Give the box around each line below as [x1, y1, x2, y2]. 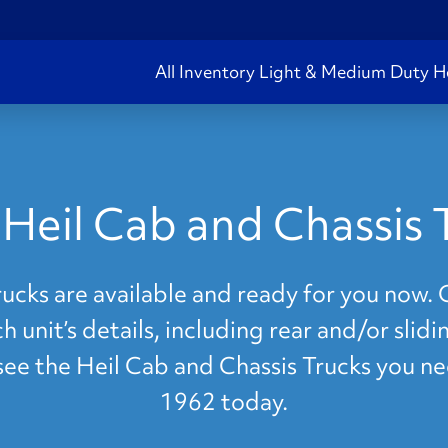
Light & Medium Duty [259, 60, 429, 83]
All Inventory [155, 60, 255, 83]
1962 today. [160, 386, 288, 417]
